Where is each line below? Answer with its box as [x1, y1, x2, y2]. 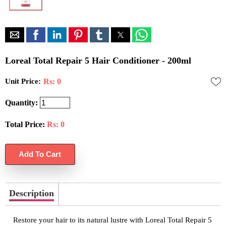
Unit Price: [5, 77, 41, 85]
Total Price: [5, 120, 45, 129]
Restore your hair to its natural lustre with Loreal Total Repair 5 [13, 216, 212, 224]
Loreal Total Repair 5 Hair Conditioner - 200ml [5, 55, 191, 66]
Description [9, 188, 54, 199]
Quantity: [5, 98, 38, 107]
